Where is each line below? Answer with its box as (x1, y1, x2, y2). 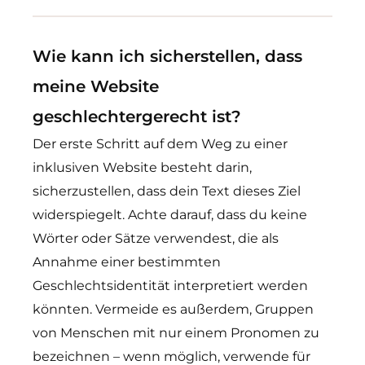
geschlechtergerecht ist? (33, 107, 241, 126)
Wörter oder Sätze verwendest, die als (33, 231, 279, 246)
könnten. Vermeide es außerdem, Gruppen (33, 301, 314, 317)
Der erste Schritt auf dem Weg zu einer (33, 136, 288, 152)
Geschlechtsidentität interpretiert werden (33, 278, 308, 293)
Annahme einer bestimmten (33, 254, 221, 270)
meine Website (33, 77, 159, 96)
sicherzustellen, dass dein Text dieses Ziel (33, 183, 301, 199)
